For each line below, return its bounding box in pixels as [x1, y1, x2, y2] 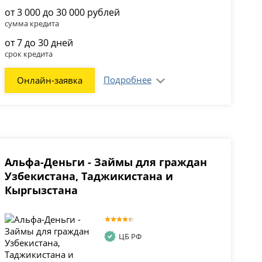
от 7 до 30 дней [4, 36, 73, 50]
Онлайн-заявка [16, 74, 82, 87]
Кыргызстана [4, 183, 78, 198]
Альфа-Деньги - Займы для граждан [4, 155, 207, 170]
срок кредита [4, 49, 53, 60]
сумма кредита [4, 18, 59, 29]
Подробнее [103, 74, 151, 86]
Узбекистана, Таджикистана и [4, 169, 173, 184]
